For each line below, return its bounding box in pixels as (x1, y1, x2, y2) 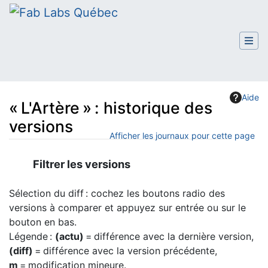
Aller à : (8, 149, 41, 162)
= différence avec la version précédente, (33, 244, 217, 257)
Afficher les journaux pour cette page (109, 130, 255, 141)
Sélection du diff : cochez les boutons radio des (9, 187, 225, 199)
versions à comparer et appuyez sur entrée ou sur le (9, 201, 246, 214)
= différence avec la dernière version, (84, 230, 254, 242)
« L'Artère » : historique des (9, 98, 212, 118)
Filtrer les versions (33, 157, 130, 170)
